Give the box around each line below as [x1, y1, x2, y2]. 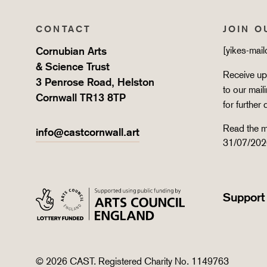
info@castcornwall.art [36, 126, 139, 138]
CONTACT [36, 23, 92, 35]
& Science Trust [36, 60, 110, 73]
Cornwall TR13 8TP [36, 91, 126, 104]
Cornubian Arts [36, 45, 107, 57]
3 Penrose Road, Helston [36, 76, 154, 88]
